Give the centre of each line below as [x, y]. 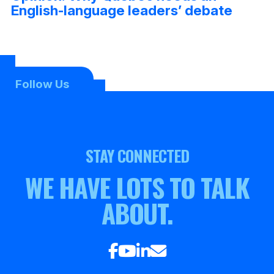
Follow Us [42, 84]
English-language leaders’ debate [121, 10]
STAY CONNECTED [137, 156]
